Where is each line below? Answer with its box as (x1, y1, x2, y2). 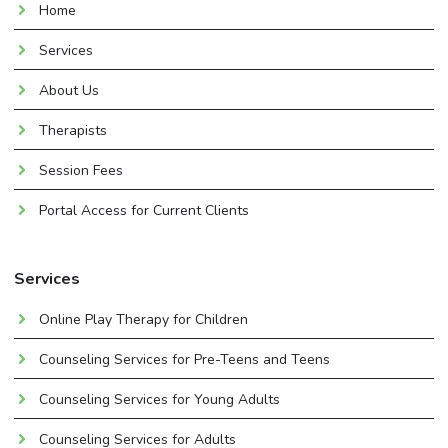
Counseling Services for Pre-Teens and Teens (39, 349, 330, 369)
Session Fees (39, 160, 123, 180)
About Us (39, 80, 99, 100)
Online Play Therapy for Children (39, 309, 248, 329)
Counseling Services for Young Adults (39, 389, 280, 409)
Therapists (39, 120, 107, 140)
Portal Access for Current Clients (39, 200, 249, 220)
